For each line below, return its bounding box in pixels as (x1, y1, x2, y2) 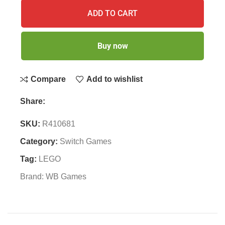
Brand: (20, 172, 46, 181)
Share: (20, 96, 45, 105)
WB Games (46, 172, 86, 181)
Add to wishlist (86, 74, 143, 83)
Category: (20, 137, 58, 146)
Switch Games (60, 137, 111, 146)
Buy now (97, 41, 128, 51)
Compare (30, 74, 66, 83)
